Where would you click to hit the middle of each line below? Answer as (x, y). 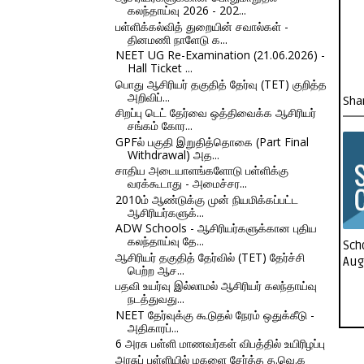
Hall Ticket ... (160, 68)
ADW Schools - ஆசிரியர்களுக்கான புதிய (216, 228)
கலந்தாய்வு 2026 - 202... (186, 10)
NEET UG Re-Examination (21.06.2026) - (220, 55)
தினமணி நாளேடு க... (177, 39)
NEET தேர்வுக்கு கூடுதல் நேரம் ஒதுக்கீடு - (214, 314)
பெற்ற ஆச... (156, 270)
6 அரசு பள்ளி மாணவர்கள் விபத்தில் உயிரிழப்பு (220, 343)
